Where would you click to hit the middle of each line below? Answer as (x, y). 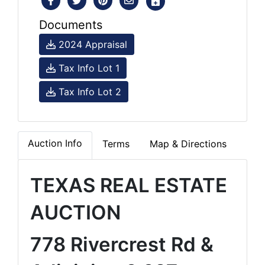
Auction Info (55, 143)
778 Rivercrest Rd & (122, 244)
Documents (71, 25)
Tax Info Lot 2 (88, 91)
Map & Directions (188, 143)
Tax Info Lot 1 (88, 68)
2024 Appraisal (91, 44)
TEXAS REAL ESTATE (129, 185)
